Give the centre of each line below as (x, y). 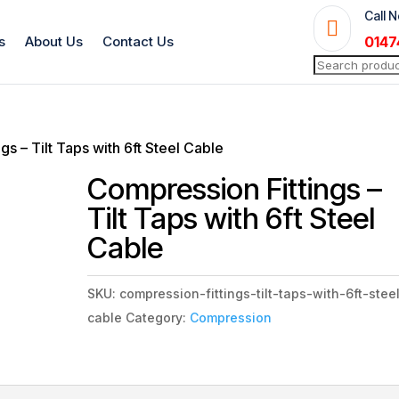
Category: (158, 318)
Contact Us (138, 41)
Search (337, 63)
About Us (54, 41)
